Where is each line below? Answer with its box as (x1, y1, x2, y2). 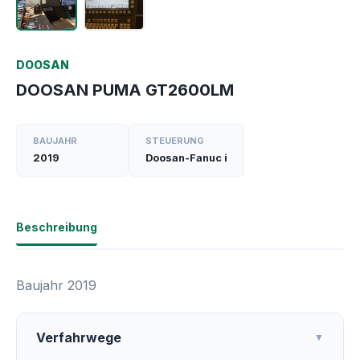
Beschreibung (16, 220, 97, 234)
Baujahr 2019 (16, 277, 96, 293)
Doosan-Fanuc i (145, 152, 227, 164)
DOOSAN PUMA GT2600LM (16, 80, 234, 100)
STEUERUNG (145, 135, 204, 146)
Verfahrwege (36, 329, 121, 346)
